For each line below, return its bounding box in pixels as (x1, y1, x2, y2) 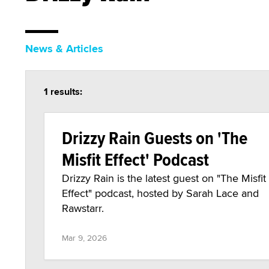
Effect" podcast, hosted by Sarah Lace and (62, 186, 259, 201)
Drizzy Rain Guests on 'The (62, 125, 247, 151)
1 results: (44, 85, 82, 98)
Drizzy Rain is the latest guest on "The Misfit (62, 171, 266, 186)
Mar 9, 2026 (62, 232, 107, 244)
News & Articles (25, 41, 103, 56)
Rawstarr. (62, 201, 104, 216)
